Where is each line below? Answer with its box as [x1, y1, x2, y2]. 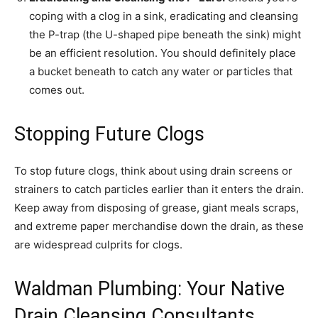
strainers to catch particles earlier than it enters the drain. [14, 182, 304, 197]
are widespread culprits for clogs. [14, 238, 182, 252]
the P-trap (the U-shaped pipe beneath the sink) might [29, 28, 301, 42]
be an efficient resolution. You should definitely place [29, 46, 296, 60]
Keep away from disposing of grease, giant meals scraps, [14, 201, 299, 215]
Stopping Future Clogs [14, 123, 204, 146]
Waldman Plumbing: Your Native [14, 278, 285, 301]
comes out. [29, 83, 84, 97]
